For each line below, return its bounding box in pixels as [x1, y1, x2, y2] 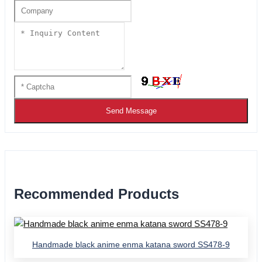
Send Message [105, 106, 157, 116]
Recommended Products [14, 186, 179, 202]
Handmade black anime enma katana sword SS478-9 [32, 240, 230, 250]
